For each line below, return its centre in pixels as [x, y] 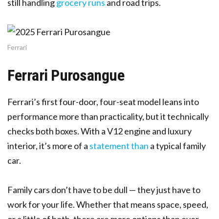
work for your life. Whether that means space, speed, [108, 204]
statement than [119, 145]
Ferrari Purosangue [66, 75]
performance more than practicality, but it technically [108, 116]
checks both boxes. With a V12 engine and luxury [99, 131]
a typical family [177, 145]
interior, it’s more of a [48, 145]
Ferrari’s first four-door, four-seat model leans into [103, 101]
